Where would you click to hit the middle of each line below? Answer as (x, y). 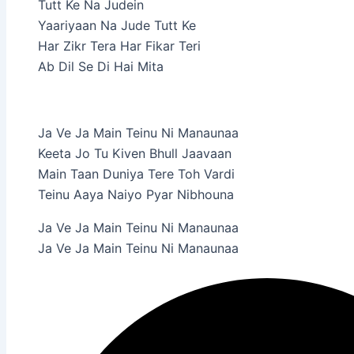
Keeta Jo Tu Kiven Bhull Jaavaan (135, 153)
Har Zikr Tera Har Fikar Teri (119, 45)
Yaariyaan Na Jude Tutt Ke (117, 25)
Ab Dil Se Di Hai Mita (101, 66)
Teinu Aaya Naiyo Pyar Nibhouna (136, 194)
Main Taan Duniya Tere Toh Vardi (136, 173)
